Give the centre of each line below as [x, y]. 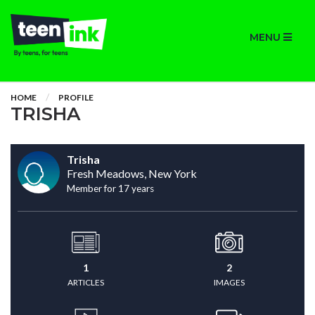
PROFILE [76, 97]
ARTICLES [86, 282]
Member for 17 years [110, 188]
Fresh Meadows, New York [132, 173]
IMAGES [229, 282]
